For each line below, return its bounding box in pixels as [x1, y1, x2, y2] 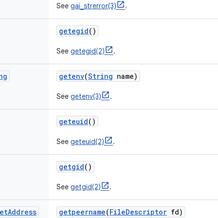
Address [8, 207, 36, 217]
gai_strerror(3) [71, 1, 116, 10]
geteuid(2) [71, 137, 104, 146]
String [88, 72, 113, 81]
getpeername [59, 207, 106, 217]
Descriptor [126, 207, 167, 217]
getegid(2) [71, 47, 105, 55]
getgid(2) [71, 182, 101, 191]
